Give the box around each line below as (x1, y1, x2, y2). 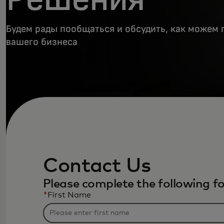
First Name (47, 190, 91, 199)
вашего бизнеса (6, 37, 77, 47)
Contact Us (42, 155, 150, 176)
